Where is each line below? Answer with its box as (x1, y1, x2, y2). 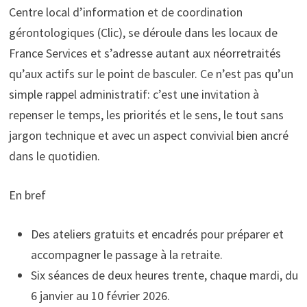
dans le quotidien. (8, 148, 100, 164)
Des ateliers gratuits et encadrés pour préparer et (30, 226, 284, 242)
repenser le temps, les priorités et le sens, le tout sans (8, 107, 284, 123)
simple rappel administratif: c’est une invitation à (8, 86, 259, 102)
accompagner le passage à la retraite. (30, 247, 223, 262)
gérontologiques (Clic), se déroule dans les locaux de (8, 25, 278, 40)
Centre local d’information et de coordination (8, 4, 243, 20)
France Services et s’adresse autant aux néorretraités (8, 45, 281, 61)
